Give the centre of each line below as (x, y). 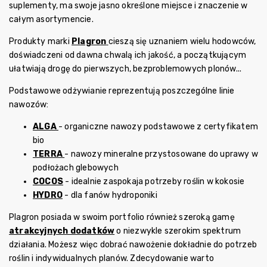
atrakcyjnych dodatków (62, 231)
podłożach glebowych (76, 167)
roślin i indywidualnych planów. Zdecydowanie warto (112, 258)
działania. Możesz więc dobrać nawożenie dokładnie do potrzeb (133, 244)
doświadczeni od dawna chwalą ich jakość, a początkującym (128, 55)
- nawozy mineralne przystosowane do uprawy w (162, 154)
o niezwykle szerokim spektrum (178, 231)
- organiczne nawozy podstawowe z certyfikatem (159, 126)
